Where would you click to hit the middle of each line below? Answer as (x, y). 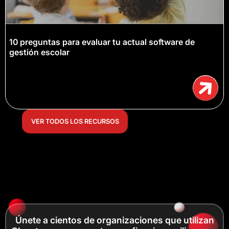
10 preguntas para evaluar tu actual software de (102, 42)
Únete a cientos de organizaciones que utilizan (114, 220)
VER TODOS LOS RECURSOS (75, 122)
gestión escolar (39, 52)
